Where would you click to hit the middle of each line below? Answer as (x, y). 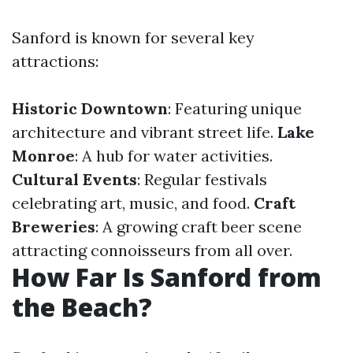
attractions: (55, 61)
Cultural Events (74, 179)
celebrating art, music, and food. (133, 203)
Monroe (43, 156)
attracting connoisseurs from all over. (152, 250)
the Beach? (82, 307)
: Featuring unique (235, 108)
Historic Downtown (90, 108)
